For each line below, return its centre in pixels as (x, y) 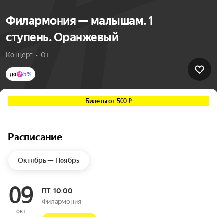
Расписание (35, 137)
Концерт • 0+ (28, 55)
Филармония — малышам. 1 (79, 21)
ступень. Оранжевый (62, 37)
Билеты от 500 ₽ (108, 101)
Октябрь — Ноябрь (49, 160)
